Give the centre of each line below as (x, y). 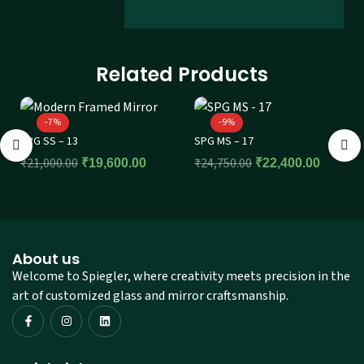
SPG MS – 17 (224, 141)
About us (46, 258)
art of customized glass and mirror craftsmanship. (150, 295)
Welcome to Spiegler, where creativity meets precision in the (181, 276)
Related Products (182, 74)
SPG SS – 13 (49, 141)
